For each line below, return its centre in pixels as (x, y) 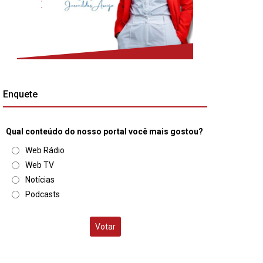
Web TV (40, 165)
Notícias (40, 180)
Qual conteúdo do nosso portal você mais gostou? (104, 131)
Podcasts (43, 194)
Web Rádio (45, 150)
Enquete (20, 94)
